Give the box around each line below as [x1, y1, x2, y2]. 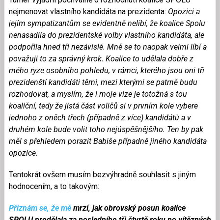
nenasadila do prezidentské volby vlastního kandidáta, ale [8, 30, 204, 40]
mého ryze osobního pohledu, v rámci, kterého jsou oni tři [8, 65, 204, 75]
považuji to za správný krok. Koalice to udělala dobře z [8, 54, 193, 63]
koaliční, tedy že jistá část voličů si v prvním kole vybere [8, 101, 198, 110]
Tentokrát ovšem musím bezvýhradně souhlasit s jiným [8, 169, 196, 179]
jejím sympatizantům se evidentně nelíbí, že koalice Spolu [8, 18, 205, 28]
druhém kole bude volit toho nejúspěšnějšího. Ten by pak [8, 124, 203, 134]
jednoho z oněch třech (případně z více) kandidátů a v [8, 112, 191, 122]
